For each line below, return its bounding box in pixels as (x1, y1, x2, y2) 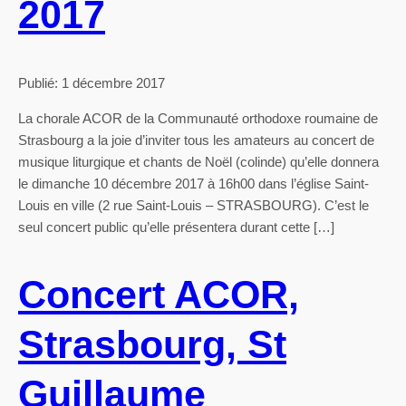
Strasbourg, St (18, 323, 286, 367)
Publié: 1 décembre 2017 (18, 74, 165, 91)
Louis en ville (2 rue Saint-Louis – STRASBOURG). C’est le (18, 197, 369, 213)
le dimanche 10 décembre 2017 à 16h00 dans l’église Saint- (18, 175, 369, 191)
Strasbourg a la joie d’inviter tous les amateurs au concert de (18, 131, 374, 148)
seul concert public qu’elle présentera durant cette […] (18, 218, 334, 235)
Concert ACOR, (18, 273, 299, 317)
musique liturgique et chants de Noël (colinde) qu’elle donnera (18, 153, 379, 169)
